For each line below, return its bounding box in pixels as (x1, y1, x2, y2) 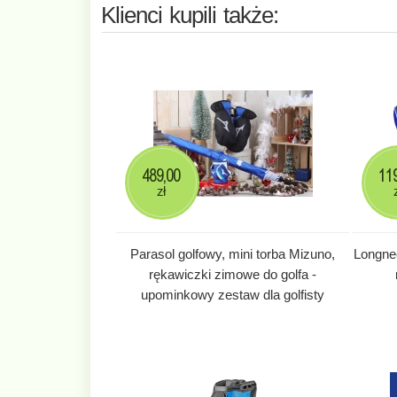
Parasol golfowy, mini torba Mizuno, (130, 245, 336, 261)
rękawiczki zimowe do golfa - (149, 266, 317, 282)
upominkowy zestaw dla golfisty (141, 286, 325, 302)
